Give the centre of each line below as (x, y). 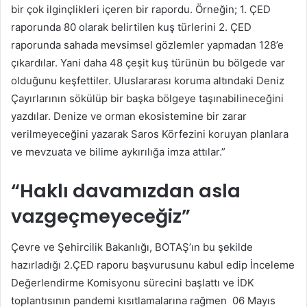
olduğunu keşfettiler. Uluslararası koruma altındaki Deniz (148, 81)
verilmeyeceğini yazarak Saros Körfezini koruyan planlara (150, 134)
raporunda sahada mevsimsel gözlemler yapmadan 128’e (147, 45)
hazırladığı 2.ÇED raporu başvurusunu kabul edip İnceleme (153, 265)
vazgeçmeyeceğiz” (101, 217)
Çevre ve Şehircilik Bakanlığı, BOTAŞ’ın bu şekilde (132, 247)
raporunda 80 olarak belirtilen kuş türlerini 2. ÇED (131, 27)
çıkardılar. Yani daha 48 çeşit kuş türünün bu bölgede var (148, 63)
